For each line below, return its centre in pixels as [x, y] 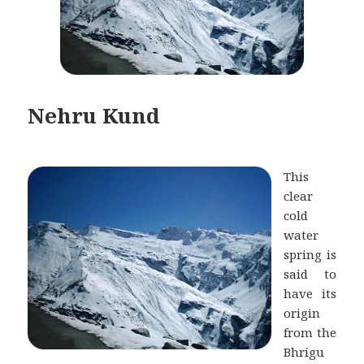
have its [310, 293]
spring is [310, 254]
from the [310, 332]
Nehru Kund [94, 115]
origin [302, 312]
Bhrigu [304, 351]
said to [310, 273]
